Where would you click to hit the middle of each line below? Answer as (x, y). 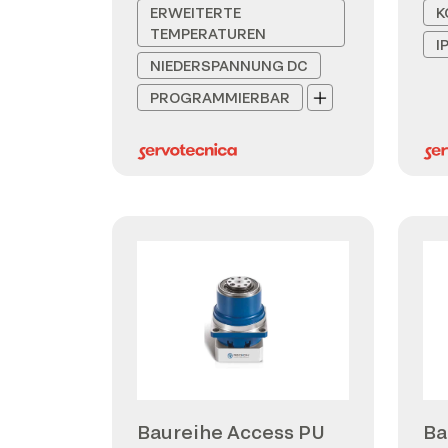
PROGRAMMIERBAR (220, 97)
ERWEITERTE (195, 12)
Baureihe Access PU (231, 432)
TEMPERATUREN (208, 33)
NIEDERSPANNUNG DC (229, 65)
